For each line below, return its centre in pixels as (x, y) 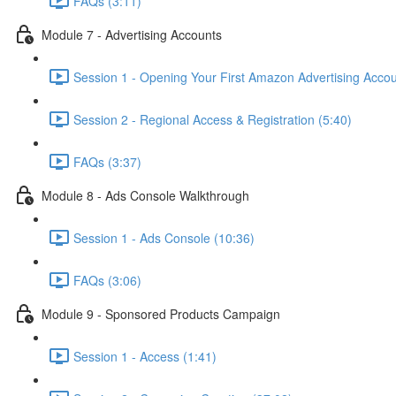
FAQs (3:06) (107, 280)
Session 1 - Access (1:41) (145, 356)
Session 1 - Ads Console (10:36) (164, 237)
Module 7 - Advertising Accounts (132, 34)
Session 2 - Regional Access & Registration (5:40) (213, 119)
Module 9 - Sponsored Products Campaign (161, 313)
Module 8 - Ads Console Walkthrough (145, 195)
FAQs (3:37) (107, 161)
